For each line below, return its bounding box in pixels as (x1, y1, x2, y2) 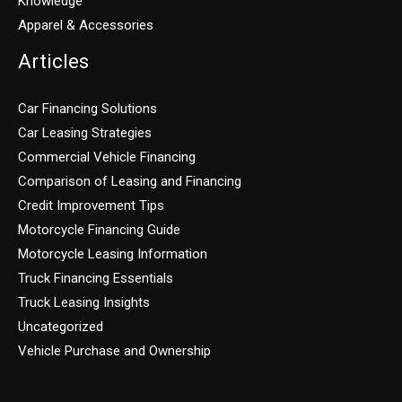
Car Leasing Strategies (18, 124, 152, 141)
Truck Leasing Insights (18, 293, 150, 310)
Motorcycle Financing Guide (18, 221, 180, 238)
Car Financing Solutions (18, 100, 157, 117)
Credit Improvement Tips (18, 197, 164, 214)
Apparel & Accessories (18, 17, 153, 34)
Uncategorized (18, 318, 103, 335)
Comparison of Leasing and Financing (18, 172, 241, 189)
